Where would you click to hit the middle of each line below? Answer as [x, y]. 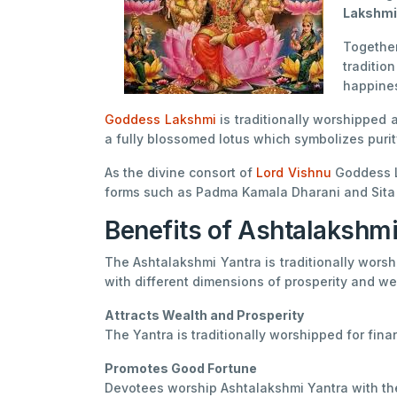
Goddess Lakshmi [160, 120]
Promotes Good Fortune [181, 369]
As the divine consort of [181, 173]
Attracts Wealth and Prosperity [204, 315]
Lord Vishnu [294, 173]
